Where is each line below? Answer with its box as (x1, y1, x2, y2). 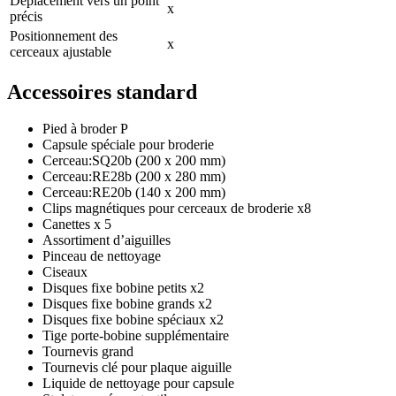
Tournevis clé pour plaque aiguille (42, 360, 232, 376)
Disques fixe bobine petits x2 (42, 280, 204, 296)
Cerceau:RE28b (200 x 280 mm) (42, 169, 225, 185)
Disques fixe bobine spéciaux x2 (42, 312, 224, 328)
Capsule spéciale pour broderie (42, 137, 214, 153)
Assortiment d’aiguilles (42, 232, 171, 248)
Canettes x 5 (42, 217, 111, 232)
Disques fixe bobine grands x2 (42, 296, 212, 312)
